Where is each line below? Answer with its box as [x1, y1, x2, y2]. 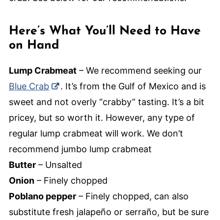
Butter [8, 160, 36, 170]
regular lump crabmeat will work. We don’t [8, 128, 183, 139]
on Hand [8, 39, 59, 52]
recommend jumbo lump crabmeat [8, 144, 152, 155]
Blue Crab [8, 81, 49, 92]
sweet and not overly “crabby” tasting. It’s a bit [8, 97, 204, 108]
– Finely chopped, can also [76, 191, 189, 202]
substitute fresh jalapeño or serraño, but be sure [8, 207, 209, 218]
